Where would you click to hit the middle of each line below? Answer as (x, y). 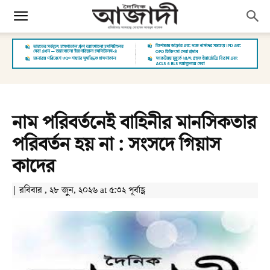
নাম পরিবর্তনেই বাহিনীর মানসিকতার (134, 123)
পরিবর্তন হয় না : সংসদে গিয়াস (116, 145)
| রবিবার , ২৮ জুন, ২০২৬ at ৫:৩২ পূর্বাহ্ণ (79, 190)
